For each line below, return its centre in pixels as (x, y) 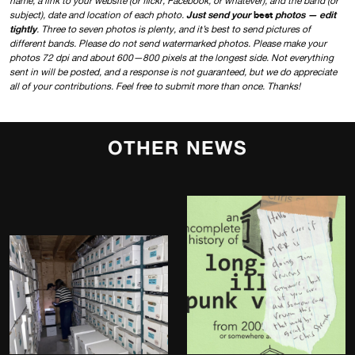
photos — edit (304, 14)
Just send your (220, 14)
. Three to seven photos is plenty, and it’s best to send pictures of (174, 29)
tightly (23, 29)
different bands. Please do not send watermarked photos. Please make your (168, 43)
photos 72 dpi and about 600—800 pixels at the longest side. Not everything (172, 57)
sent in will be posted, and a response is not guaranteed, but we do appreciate (173, 72)
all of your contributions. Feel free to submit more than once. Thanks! (155, 86)
